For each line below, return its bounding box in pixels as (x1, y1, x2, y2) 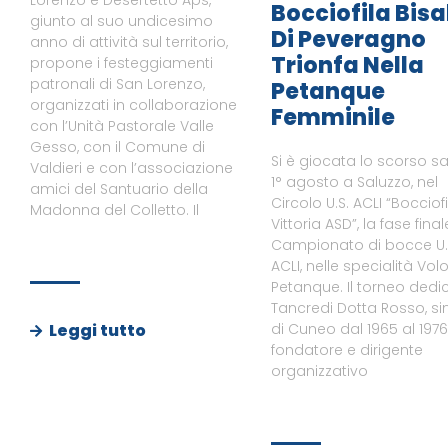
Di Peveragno (270, 24, 426, 56)
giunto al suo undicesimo (30, 11, 213, 32)
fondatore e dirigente (270, 340, 423, 361)
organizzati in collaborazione (30, 95, 237, 116)
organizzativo (270, 361, 368, 382)
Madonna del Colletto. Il (30, 200, 199, 221)
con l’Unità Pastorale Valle (30, 116, 214, 137)
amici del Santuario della (30, 179, 208, 200)
